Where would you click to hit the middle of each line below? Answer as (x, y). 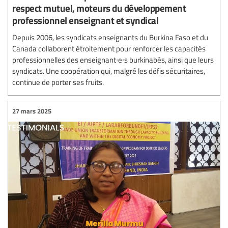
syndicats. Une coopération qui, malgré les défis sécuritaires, (109, 70)
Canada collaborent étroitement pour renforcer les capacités (109, 48)
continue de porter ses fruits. (58, 82)
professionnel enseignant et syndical (85, 20)
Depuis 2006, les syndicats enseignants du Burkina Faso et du (110, 37)
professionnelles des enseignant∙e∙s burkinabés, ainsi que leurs (113, 59)
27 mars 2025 (32, 111)
